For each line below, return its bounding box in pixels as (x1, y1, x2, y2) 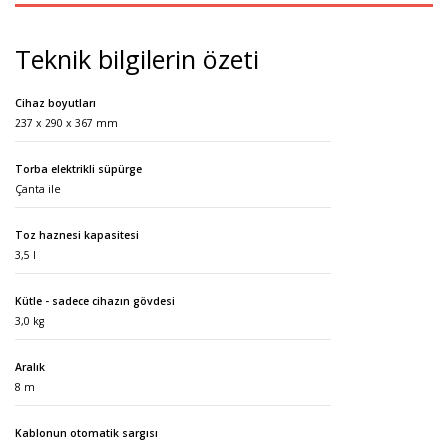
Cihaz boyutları (15, 96, 96, 110)
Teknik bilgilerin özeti (15, 42, 259, 76)
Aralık (15, 360, 45, 374)
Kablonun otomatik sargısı (15, 426, 158, 440)
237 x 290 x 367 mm (15, 116, 118, 130)
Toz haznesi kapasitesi (15, 228, 139, 242)
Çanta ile (15, 182, 61, 196)
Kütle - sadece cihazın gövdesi (15, 294, 175, 308)
